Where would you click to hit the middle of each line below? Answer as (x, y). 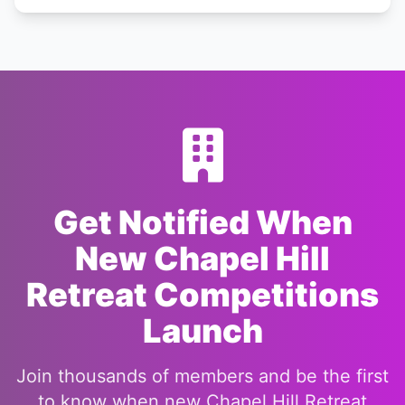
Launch (202, 331)
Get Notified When (202, 222)
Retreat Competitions (202, 295)
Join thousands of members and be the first (202, 376)
